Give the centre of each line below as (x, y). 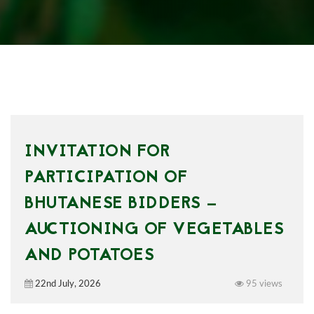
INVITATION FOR (97, 152)
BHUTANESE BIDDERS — (121, 204)
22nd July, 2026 (67, 284)
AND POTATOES (89, 256)
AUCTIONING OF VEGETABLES (154, 230)
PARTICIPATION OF (106, 178)
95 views (263, 284)
